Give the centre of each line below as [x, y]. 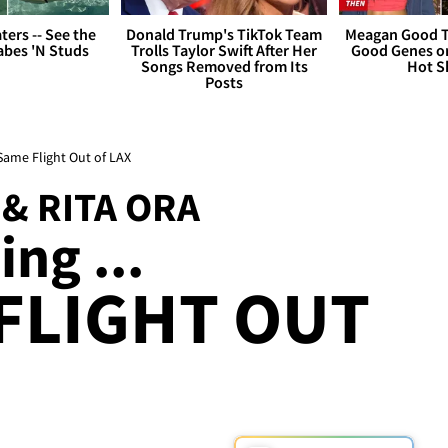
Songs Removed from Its [224, 66]
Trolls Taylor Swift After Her [224, 50]
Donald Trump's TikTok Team [224, 34]
